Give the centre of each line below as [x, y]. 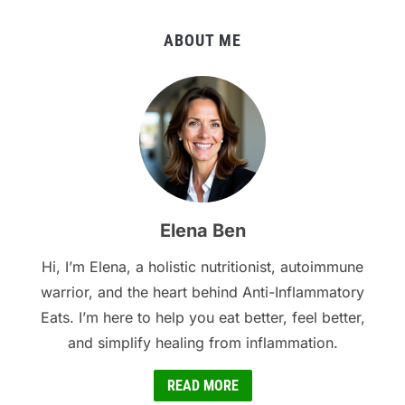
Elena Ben [202, 231]
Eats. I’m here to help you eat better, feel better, [202, 318]
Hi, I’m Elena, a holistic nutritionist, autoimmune [202, 267]
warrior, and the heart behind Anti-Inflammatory [202, 292]
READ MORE [202, 386]
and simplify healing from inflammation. [202, 343]
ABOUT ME [202, 41]
